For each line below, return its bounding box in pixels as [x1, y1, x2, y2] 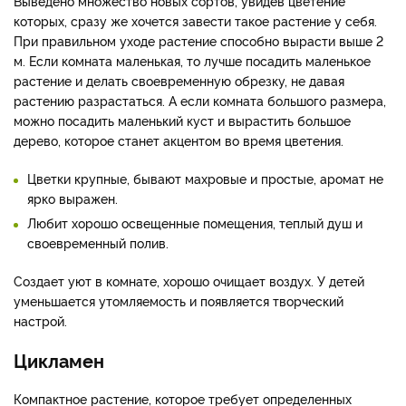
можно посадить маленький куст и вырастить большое [14, 111, 351, 130]
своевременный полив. [27, 234, 169, 252]
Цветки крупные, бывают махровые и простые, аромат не [27, 169, 383, 188]
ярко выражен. [27, 189, 118, 208]
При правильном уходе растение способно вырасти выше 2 [14, 32, 383, 50]
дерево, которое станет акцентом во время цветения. [14, 131, 343, 150]
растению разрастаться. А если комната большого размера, [14, 92, 386, 110]
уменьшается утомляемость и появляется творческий [14, 292, 343, 310]
